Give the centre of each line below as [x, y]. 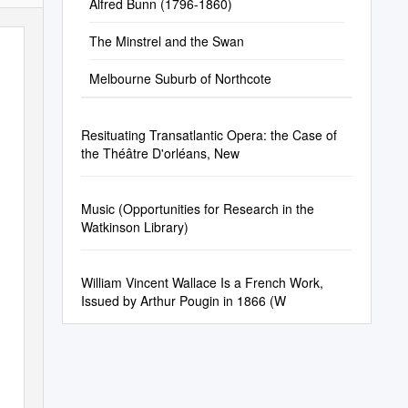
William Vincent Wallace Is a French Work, [202, 282]
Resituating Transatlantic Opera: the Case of [209, 135]
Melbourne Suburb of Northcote [180, 78]
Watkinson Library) [134, 227]
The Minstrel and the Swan [166, 41]
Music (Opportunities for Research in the [197, 209]
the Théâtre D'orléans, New [160, 153]
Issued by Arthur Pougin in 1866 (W [183, 301]
